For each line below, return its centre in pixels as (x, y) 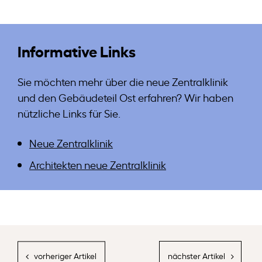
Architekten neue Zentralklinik (98, 164)
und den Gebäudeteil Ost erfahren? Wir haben (125, 97)
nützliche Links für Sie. (69, 113)
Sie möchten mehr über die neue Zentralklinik (123, 81)
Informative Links (77, 50)
